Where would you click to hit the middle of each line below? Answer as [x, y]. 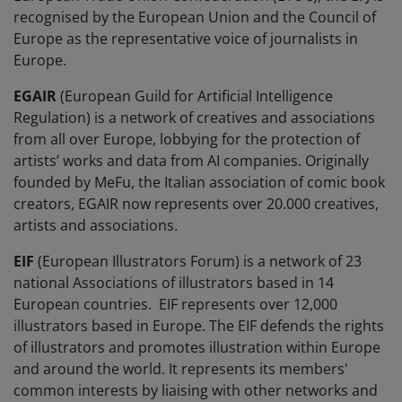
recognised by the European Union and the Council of [195, 17]
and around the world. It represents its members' [181, 369]
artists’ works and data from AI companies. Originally [191, 161]
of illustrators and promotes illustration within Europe [197, 348]
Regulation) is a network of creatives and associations [194, 118]
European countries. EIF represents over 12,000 [175, 305]
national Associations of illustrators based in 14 [174, 283]
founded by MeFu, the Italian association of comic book [199, 183]
